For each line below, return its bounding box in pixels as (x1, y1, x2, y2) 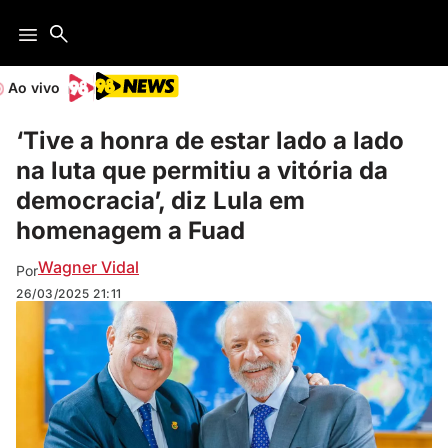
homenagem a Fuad (16, 216, 245, 245)
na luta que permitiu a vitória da (16, 156, 388, 185)
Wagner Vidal (38, 256, 139, 277)
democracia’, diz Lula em (16, 186, 305, 215)
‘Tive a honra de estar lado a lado (16, 126, 404, 155)
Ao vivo (8, 79, 60, 96)
